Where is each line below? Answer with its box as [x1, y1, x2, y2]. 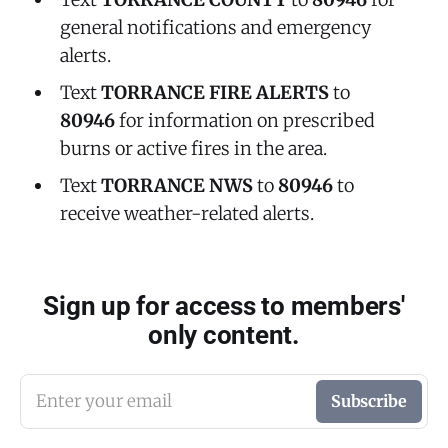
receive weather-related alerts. [59, 201, 314, 225]
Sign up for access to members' [43, 290, 405, 321]
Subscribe [330, 390, 407, 411]
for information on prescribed [114, 108, 375, 132]
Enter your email [36, 389, 172, 412]
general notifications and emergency [59, 15, 371, 39]
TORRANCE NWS [100, 173, 253, 197]
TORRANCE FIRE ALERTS [100, 80, 329, 104]
